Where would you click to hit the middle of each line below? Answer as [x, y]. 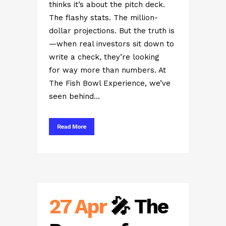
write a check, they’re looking [104, 57]
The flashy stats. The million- [103, 18]
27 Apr [77, 207]
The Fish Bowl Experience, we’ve [110, 83]
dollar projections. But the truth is [112, 31]
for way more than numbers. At [107, 70]
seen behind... [74, 96]
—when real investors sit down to [111, 44]
